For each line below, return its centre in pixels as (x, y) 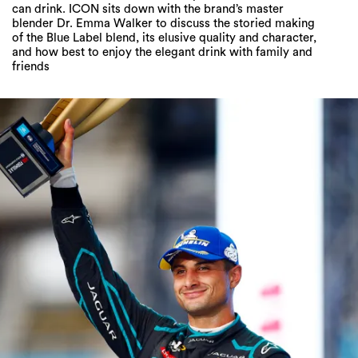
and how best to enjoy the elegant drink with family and (162, 53)
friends (31, 67)
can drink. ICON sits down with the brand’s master (148, 10)
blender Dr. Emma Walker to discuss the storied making (163, 24)
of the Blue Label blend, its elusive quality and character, (164, 38)
